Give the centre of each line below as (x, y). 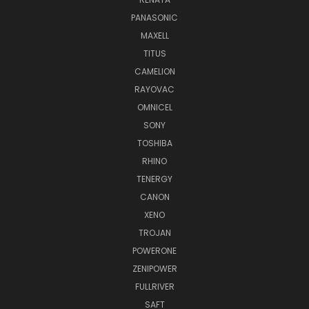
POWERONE (154, 250)
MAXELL (154, 35)
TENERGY (154, 179)
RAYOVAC (154, 89)
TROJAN (154, 232)
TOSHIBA (154, 143)
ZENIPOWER (154, 268)
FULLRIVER (154, 286)
